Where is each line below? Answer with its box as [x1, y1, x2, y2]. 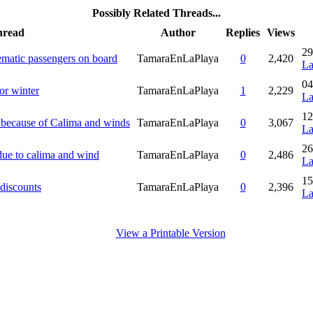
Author [160, 26, 196, 38]
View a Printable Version [115, 226, 226, 239]
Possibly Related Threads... [92, 6, 221, 19]
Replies [226, 26, 260, 38]
